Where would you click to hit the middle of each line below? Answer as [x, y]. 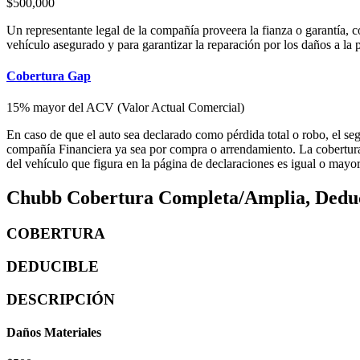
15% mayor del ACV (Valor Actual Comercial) [125, 108]
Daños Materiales [54, 332]
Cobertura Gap [49, 76]
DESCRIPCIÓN [61, 299]
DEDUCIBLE [53, 266]
